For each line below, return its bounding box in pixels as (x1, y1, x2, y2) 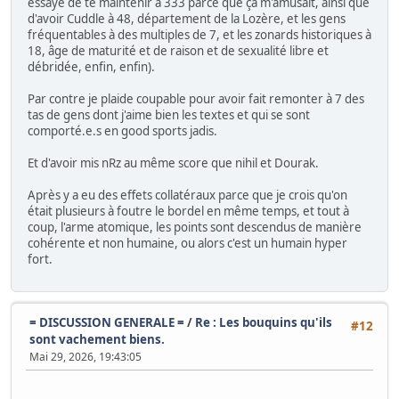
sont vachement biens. (29, 330, 165, 347)
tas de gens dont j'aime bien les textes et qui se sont (28, 107, 310, 124)
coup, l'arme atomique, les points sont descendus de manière (28, 219, 362, 236)
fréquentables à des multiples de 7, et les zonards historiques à (28, 27, 371, 44)
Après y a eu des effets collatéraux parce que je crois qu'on (28, 187, 347, 204)
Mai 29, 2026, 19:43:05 (29, 348, 142, 364)
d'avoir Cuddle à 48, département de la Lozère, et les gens (28, 11, 346, 28)
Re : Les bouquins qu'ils (195, 313, 332, 330)
